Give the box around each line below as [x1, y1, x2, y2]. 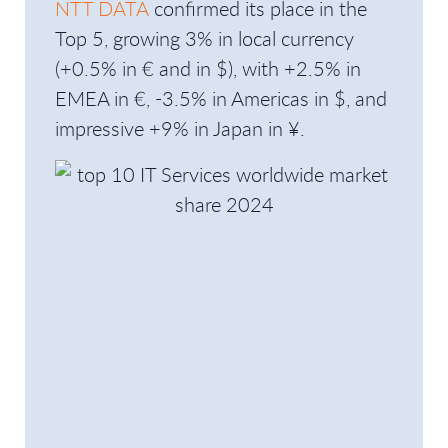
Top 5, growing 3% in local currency [55, 25, 354, 52]
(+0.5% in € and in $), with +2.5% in [55, 55, 361, 82]
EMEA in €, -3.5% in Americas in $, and [55, 85, 387, 112]
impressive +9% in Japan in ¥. [55, 115, 305, 142]
